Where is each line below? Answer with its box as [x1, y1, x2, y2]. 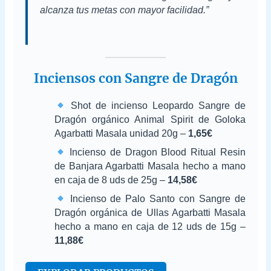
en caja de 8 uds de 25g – [54, 174, 168, 185]
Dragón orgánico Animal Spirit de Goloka [54, 114, 246, 125]
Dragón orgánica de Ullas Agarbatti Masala [54, 207, 246, 218]
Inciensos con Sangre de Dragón [33, 70, 238, 87]
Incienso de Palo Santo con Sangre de [65, 193, 246, 204]
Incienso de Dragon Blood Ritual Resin [65, 146, 246, 157]
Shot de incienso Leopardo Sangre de [65, 100, 246, 111]
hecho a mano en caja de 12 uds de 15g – [54, 221, 246, 232]
